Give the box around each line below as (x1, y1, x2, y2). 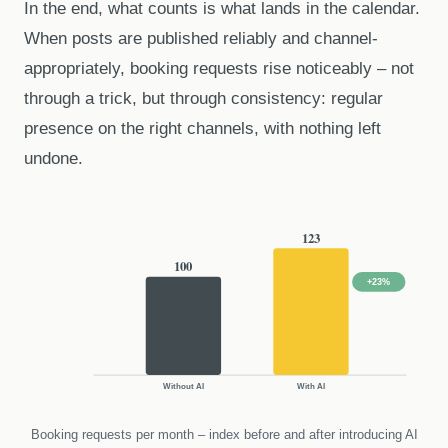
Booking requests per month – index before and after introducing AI (30, 427, 418, 443)
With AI (296, 381, 325, 391)
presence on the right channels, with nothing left (24, 119, 381, 139)
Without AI (162, 381, 204, 391)
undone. (24, 149, 83, 169)
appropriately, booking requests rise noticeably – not (24, 59, 414, 79)
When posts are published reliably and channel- (24, 29, 378, 49)
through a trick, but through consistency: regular (24, 89, 383, 109)
